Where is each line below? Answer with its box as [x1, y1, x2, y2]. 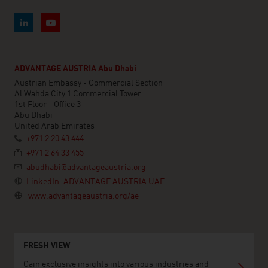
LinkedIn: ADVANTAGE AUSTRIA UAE [26, 178, 165, 187]
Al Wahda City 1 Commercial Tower [14, 90, 141, 99]
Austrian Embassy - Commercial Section [14, 79, 163, 88]
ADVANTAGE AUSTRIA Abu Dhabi [14, 65, 136, 74]
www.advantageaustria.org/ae [28, 192, 139, 201]
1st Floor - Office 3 [14, 100, 81, 109]
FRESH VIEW [23, 242, 70, 251]
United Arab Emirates [14, 122, 95, 131]
